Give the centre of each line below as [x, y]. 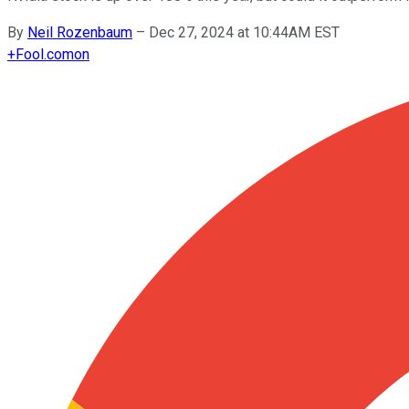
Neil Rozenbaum [80, 32]
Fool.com [45, 54]
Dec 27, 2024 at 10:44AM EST [244, 32]
